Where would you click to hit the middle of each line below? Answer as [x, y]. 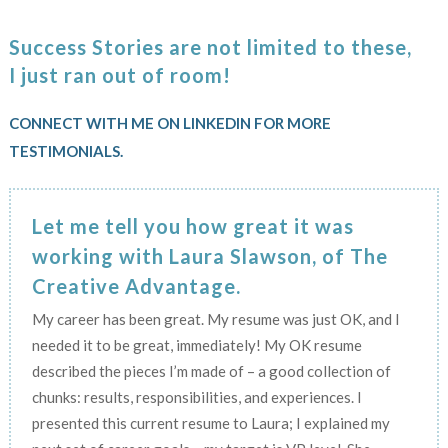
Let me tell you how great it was [192, 225]
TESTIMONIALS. [65, 151]
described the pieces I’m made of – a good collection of [211, 370]
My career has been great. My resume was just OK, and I [215, 318]
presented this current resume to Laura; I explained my [210, 422]
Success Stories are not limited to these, [210, 47]
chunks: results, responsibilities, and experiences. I [196, 396]
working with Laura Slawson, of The [209, 255]
